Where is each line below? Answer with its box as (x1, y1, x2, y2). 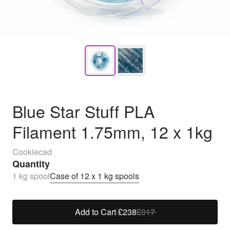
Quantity (12, 157, 50, 170)
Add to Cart (75, 205, 116, 218)
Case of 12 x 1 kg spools (50, 170, 139, 182)
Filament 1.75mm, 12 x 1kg (12, 120, 213, 143)
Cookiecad (12, 146, 52, 158)
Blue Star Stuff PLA (12, 99, 155, 123)
